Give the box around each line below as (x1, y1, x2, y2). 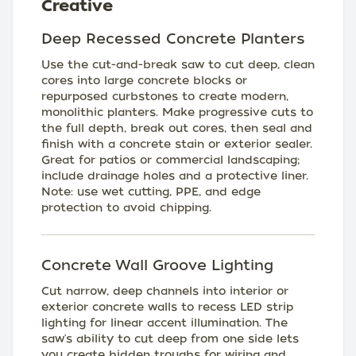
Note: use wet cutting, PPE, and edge (41, 185, 261, 199)
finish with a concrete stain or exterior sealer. (41, 137, 312, 151)
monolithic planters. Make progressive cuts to (41, 106, 313, 119)
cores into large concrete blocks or (41, 74, 247, 87)
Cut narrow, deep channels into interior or (41, 284, 288, 298)
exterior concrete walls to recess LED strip (41, 300, 293, 314)
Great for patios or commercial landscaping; (41, 153, 300, 167)
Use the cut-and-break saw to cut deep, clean (41, 58, 315, 72)
